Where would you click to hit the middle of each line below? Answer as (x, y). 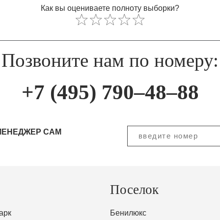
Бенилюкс (128, 212)
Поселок (134, 190)
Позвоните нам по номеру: (110, 60)
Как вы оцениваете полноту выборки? (110, 8)
